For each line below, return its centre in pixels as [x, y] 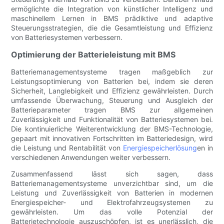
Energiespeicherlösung [160, 148]
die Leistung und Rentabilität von [67, 148]
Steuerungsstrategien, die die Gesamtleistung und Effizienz [112, 28]
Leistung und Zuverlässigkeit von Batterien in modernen [112, 193]
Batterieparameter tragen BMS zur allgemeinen [112, 110]
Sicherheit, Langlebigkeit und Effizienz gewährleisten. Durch [112, 91]
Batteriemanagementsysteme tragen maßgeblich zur [112, 72]
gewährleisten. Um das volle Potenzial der [112, 212]
